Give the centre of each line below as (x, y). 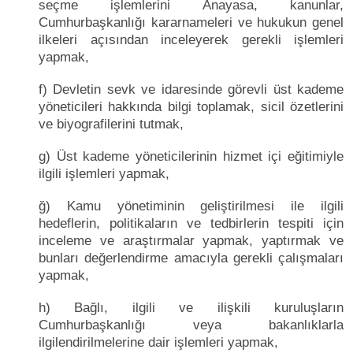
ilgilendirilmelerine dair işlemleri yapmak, (158, 342)
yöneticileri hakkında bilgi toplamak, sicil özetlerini (191, 106)
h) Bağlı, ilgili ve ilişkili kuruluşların (191, 307)
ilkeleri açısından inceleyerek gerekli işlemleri (191, 39)
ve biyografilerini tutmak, (111, 124)
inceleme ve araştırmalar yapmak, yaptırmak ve (191, 240)
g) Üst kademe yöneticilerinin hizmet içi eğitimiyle (191, 156)
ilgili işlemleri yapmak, (104, 173)
